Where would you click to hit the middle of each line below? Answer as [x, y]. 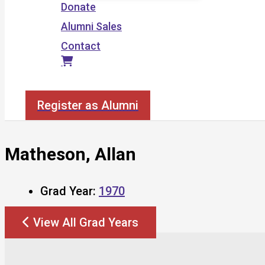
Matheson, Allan [70, 154]
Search [42, 84]
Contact [81, 46]
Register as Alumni [88, 105]
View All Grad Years [86, 222]
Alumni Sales [91, 26]
